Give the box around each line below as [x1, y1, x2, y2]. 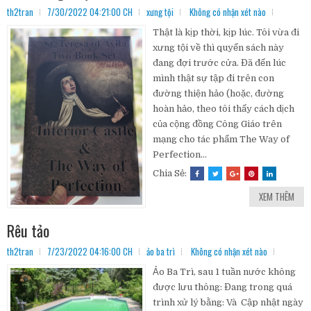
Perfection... [153, 149, 207, 160]
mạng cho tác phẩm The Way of [153, 134, 289, 145]
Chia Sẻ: [153, 168, 189, 179]
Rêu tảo [7, 219, 49, 242]
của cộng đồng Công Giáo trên [153, 119, 282, 130]
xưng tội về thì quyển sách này [153, 42, 284, 53]
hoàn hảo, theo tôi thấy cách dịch [153, 103, 294, 115]
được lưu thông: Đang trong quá [153, 281, 292, 292]
